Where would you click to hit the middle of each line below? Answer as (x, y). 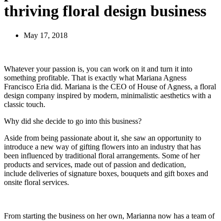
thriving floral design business (105, 11)
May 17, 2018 (46, 35)
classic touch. (25, 104)
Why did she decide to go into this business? (73, 121)
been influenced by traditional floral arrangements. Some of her (102, 155)
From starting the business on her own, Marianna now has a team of (109, 216)
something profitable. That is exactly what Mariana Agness (95, 77)
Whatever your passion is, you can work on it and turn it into (98, 69)
